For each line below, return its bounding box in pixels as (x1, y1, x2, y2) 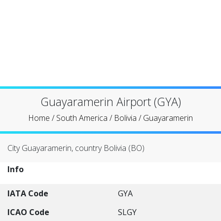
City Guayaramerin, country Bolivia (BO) (7, 143, 145, 153)
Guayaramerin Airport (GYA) (40, 94, 181, 110)
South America (56, 112, 108, 123)
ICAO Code (7, 207, 49, 218)
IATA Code (7, 188, 48, 199)
